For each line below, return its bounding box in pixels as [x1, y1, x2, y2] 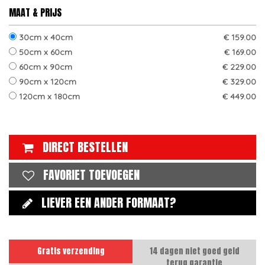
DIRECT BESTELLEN [43, 138, 128, 156]
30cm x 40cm [17, 32, 73, 43]
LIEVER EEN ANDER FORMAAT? [41, 193, 176, 212]
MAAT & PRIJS [9, 5, 62, 20]
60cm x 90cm [17, 62, 72, 72]
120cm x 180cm [17, 91, 80, 102]
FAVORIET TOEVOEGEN [43, 166, 140, 184]
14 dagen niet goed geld [149, 245, 240, 257]
